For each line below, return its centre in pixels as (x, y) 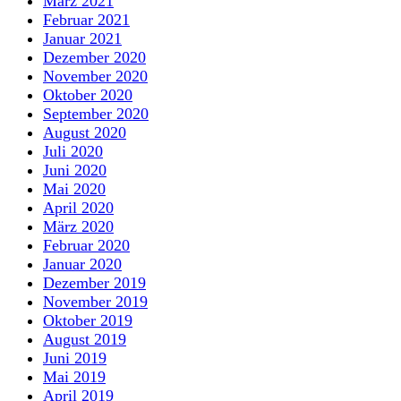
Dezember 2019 (94, 282)
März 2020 (78, 226)
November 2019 (95, 301)
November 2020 (95, 76)
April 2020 (78, 207)
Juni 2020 (75, 170)
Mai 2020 (74, 188)
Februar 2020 (86, 245)
